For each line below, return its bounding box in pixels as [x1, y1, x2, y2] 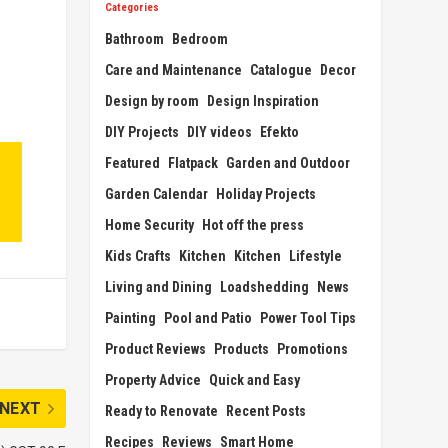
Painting [105, 309, 157, 326]
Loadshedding [220, 278, 310, 295]
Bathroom [105, 30, 165, 47]
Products [214, 340, 270, 357]
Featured [105, 154, 161, 171]
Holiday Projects [216, 185, 317, 202]
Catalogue [250, 61, 313, 78]
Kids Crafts [105, 247, 172, 264]
